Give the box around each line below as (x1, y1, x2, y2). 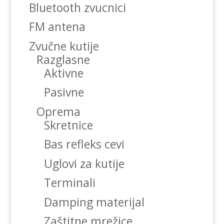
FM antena (28, 18, 85, 35)
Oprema (36, 103, 80, 119)
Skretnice (43, 116, 93, 133)
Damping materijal (43, 193, 144, 210)
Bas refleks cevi (43, 136, 124, 152)
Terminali (43, 174, 95, 191)
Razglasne (36, 51, 90, 67)
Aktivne (43, 64, 83, 81)
